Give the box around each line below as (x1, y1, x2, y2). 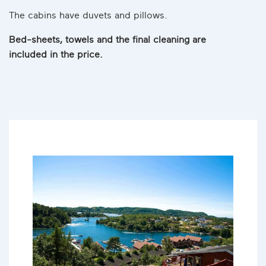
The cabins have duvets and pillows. (9, 9, 167, 21)
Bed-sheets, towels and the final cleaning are (9, 34, 206, 45)
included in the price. (9, 49, 103, 60)
